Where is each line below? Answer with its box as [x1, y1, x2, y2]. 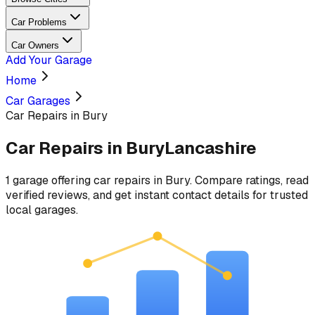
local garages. [6, 202, 78, 217]
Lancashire [165, 136, 257, 159]
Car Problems [11, 17, 67, 27]
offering [49, 172, 94, 188]
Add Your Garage [6, 53, 92, 67]
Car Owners [11, 40, 59, 51]
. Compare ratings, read [190, 172, 309, 188]
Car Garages [6, 94, 70, 108]
